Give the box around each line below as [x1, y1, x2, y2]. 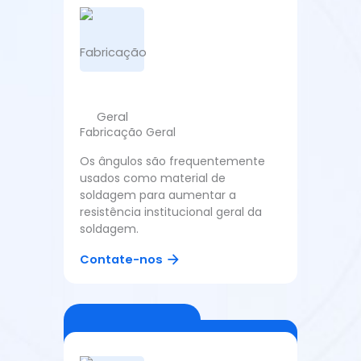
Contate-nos [80, 251, 163, 268]
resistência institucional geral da [80, 204, 262, 221]
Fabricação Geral [80, 124, 176, 141]
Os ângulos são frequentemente [80, 153, 265, 170]
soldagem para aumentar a [80, 187, 236, 204]
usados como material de [80, 170, 226, 187]
